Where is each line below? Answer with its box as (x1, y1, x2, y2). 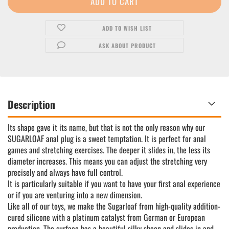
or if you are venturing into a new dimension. (8, 189, 142, 201)
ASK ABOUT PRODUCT (98, 41, 156, 50)
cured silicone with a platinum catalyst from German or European (8, 211, 205, 223)
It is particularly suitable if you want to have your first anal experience (8, 177, 220, 190)
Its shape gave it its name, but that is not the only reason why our (8, 121, 205, 133)
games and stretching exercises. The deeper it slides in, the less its (8, 144, 210, 156)
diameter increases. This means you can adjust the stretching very (8, 155, 207, 167)
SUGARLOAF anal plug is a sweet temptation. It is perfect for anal (8, 132, 206, 145)
